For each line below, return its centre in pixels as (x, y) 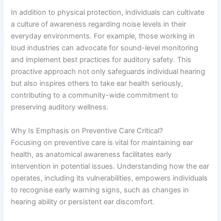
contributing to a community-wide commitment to (95, 95)
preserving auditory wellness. (60, 107)
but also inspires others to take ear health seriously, (97, 84)
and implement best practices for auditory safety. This (101, 60)
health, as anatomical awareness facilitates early (92, 154)
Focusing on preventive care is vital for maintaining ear (102, 142)
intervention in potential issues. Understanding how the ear (110, 166)
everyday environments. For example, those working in (103, 36)
